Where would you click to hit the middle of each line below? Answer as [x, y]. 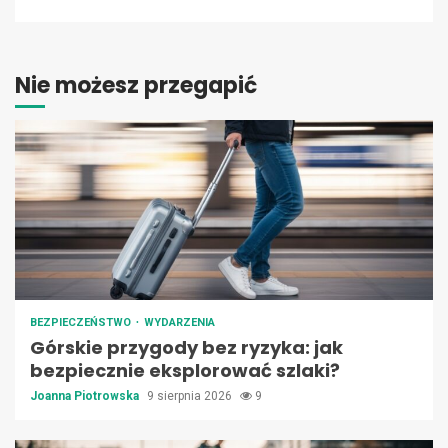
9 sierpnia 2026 [191, 396]
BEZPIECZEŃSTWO [82, 323]
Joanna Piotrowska [86, 396]
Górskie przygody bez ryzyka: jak [186, 348]
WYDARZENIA [179, 323]
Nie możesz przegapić [136, 86]
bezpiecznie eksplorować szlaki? [185, 371]
